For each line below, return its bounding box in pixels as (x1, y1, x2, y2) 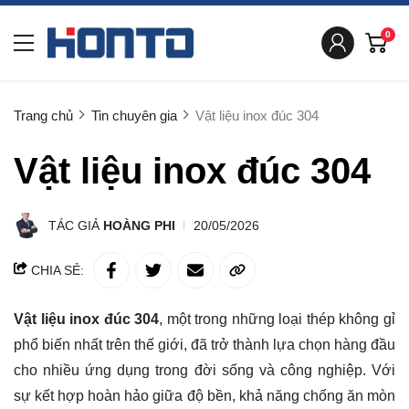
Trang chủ (14, 108, 73, 123)
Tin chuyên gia (91, 108, 177, 123)
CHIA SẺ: (27, 263, 84, 278)
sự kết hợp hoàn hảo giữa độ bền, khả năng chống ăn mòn (14, 388, 395, 404)
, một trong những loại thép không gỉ (159, 311, 396, 327)
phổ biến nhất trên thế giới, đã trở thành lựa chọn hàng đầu (14, 337, 395, 352)
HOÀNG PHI (103, 218, 175, 233)
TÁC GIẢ (48, 218, 103, 233)
